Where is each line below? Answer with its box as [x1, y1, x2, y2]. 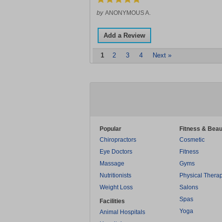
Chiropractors [100, 136, 136, 143]
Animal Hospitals [100, 209, 145, 216]
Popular [100, 125, 121, 132]
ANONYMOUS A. [105, 9, 151, 16]
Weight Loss [100, 184, 133, 191]
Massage [100, 160, 124, 167]
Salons [179, 184, 198, 191]
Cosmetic [179, 136, 205, 143]
